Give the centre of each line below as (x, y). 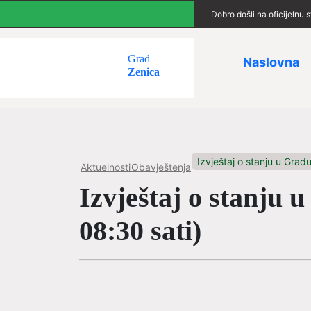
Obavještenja (161, 167)
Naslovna (271, 62)
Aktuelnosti (106, 167)
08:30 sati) (140, 231)
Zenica (144, 72)
